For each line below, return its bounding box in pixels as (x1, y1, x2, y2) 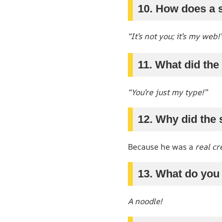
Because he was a (128, 141, 195, 152)
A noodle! (128, 195, 162, 207)
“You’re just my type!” (128, 86, 207, 98)
